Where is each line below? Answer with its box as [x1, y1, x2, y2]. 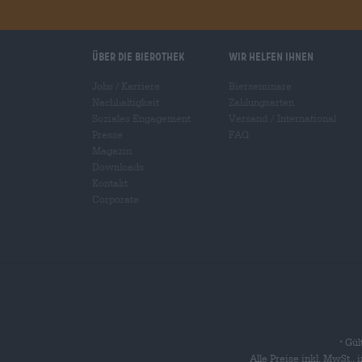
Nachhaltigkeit [92, 95, 159, 107]
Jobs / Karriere [92, 79, 160, 91]
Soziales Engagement [92, 112, 191, 124]
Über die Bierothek [92, 49, 185, 63]
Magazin [92, 144, 132, 156]
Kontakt [92, 176, 128, 188]
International [276, 112, 336, 124]
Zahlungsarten [228, 95, 294, 107]
